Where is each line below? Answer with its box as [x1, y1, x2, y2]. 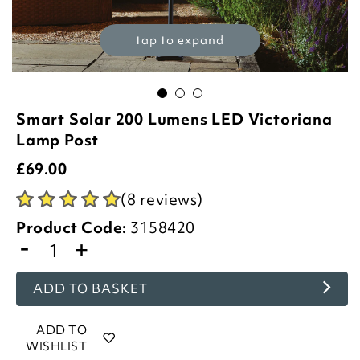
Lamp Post [16, 129, 100, 150]
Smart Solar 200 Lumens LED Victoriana [16, 108, 333, 129]
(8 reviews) [121, 189, 203, 210]
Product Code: [16, 217, 127, 238]
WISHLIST [26, 338, 88, 354]
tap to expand [136, 32, 224, 48]
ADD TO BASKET [33, 280, 148, 297]
